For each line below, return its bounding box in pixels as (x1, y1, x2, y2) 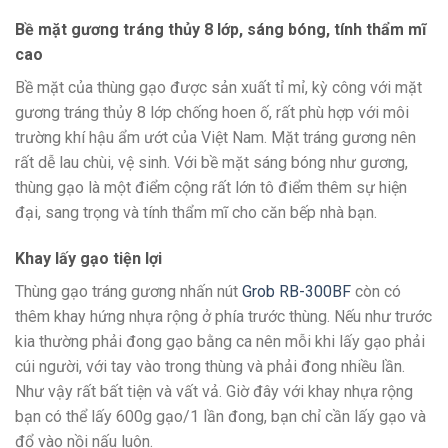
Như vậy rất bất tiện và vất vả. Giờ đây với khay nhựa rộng (15, 382, 413, 402)
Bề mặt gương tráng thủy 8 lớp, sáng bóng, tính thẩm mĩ (15, 20, 426, 40)
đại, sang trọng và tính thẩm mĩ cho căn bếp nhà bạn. (15, 203, 377, 223)
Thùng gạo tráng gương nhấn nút (15, 282, 242, 302)
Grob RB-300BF (242, 282, 351, 302)
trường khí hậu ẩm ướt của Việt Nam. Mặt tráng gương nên (15, 128, 416, 148)
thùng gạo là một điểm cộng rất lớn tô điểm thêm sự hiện (15, 178, 407, 198)
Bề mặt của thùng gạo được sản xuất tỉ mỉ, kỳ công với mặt (15, 78, 422, 98)
